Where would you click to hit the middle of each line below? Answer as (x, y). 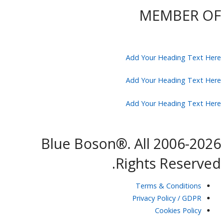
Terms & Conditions (168, 186)
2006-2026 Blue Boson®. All (95, 144)
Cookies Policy (178, 211)
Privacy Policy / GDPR (167, 198)
